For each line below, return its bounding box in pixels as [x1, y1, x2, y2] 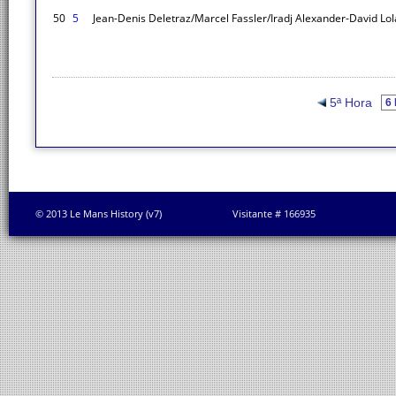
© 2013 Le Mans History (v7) [35, 207, 162, 220]
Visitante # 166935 [232, 207, 316, 220]
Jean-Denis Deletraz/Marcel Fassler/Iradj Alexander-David [93, 11, 377, 26]
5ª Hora [325, 95, 379, 110]
